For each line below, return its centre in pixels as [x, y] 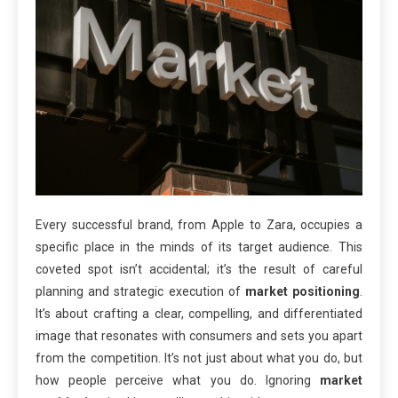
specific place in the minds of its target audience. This [199, 247]
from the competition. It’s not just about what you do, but [199, 358]
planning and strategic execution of [140, 291]
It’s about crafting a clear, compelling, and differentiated [199, 313]
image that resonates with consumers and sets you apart [199, 335]
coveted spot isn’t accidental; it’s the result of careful [199, 269]
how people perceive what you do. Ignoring [178, 380]
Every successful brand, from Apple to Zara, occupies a [199, 224]
